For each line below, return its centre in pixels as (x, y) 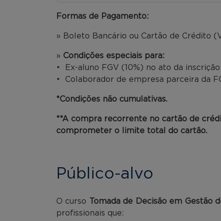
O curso (73, 201)
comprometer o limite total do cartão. (132, 130)
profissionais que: (90, 213)
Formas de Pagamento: (102, 16)
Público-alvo (105, 173)
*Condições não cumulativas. (112, 99)
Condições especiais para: (114, 55)
